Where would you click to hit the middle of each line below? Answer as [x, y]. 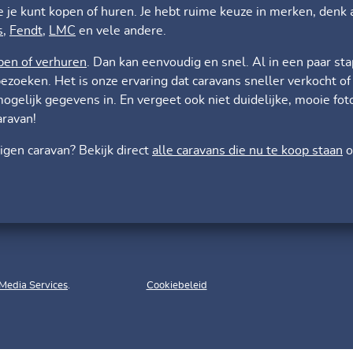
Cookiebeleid [176, 286]
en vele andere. [121, 31]
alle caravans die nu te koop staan [247, 151]
